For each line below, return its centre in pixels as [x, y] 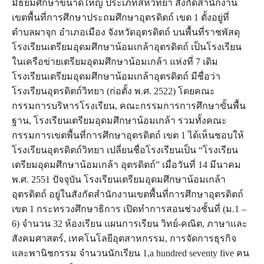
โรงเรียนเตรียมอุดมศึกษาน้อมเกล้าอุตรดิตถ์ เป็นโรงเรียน [127, 47]
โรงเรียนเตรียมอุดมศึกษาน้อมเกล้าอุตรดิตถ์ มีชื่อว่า [116, 76]
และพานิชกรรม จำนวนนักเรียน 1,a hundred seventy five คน [131, 253]
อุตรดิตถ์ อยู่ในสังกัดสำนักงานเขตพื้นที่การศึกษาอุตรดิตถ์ [128, 194]
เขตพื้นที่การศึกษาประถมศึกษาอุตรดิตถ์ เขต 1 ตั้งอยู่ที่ [121, 17]
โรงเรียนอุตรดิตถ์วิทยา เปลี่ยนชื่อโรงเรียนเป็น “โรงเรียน [125, 150]
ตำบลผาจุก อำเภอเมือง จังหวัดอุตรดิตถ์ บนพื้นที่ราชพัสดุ [126, 32]
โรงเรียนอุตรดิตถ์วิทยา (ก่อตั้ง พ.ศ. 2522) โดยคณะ [113, 91]
